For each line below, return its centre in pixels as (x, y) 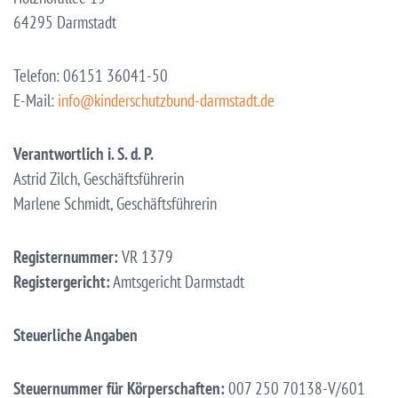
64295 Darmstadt (65, 22)
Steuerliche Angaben (76, 334)
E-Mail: (36, 100)
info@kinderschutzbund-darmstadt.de (166, 100)
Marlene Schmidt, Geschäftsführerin (115, 203)
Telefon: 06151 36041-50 (91, 75)
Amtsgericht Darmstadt (177, 281)
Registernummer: (66, 256)
